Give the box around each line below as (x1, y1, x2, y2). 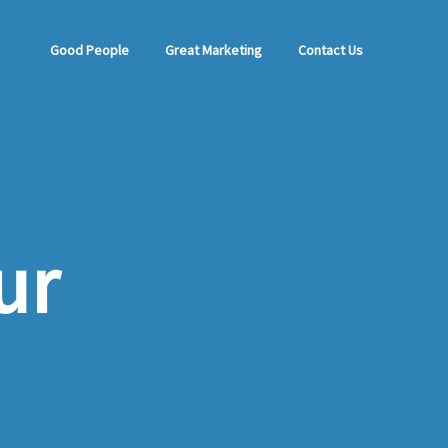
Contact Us (298, 41, 363, 59)
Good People (50, 41, 129, 59)
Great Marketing (165, 41, 262, 59)
